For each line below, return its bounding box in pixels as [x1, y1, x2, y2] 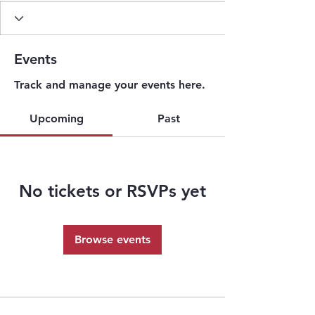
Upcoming [29, 112, 84, 125]
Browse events [75, 233, 150, 246]
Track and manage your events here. [14, 78, 205, 91]
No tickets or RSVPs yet [19, 181, 206, 201]
